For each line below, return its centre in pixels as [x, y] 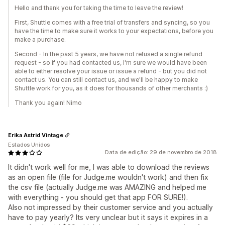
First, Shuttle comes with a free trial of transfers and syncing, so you [112, 22]
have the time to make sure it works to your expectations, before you [114, 31]
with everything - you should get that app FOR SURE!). [98, 197]
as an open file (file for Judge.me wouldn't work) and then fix [108, 177]
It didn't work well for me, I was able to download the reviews [109, 167]
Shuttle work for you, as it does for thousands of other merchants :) [111, 88]
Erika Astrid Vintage [36, 135]
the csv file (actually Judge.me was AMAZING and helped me [107, 187]
